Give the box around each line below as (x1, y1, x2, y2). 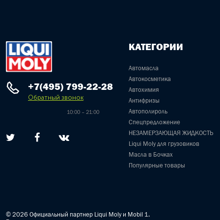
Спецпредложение (129, 118, 180, 126)
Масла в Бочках (129, 151, 173, 158)
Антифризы (129, 97, 160, 104)
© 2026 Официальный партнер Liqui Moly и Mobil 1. (6, 211, 150, 219)
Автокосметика (129, 75, 171, 82)
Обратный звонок (28, 93, 83, 101)
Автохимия (129, 86, 159, 93)
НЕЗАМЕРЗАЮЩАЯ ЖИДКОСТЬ (129, 129, 213, 137)
